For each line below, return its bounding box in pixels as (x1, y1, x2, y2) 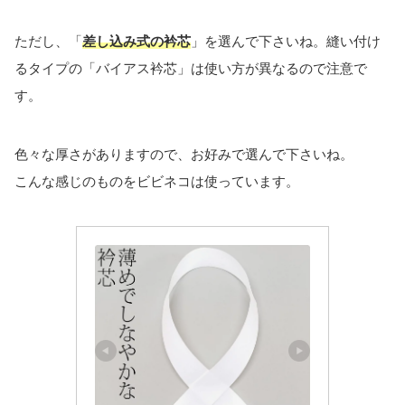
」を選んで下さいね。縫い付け (191, 33, 381, 50)
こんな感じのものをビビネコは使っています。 (14, 173, 299, 189)
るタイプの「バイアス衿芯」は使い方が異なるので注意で (14, 61, 367, 77)
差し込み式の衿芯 (82, 33, 191, 50)
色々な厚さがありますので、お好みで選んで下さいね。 (14, 146, 353, 162)
